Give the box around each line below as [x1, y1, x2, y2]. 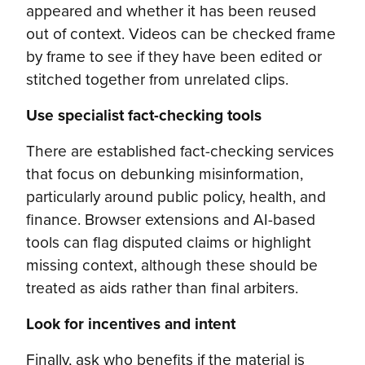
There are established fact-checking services [26, 139, 334, 163]
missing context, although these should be [26, 253, 318, 277]
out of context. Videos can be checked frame [26, 21, 336, 46]
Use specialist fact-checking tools [26, 103, 262, 127]
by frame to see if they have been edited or [26, 44, 322, 68]
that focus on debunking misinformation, [26, 161, 303, 186]
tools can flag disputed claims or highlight [26, 230, 311, 254]
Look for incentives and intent [26, 311, 235, 336]
